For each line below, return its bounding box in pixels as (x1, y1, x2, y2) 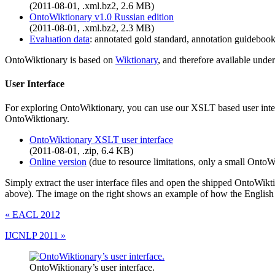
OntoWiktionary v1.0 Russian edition (29, 11, 174, 22)
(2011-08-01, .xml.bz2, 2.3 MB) (29, 22, 154, 33)
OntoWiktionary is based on (5, 54, 115, 65)
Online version (29, 157, 87, 168)
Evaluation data (29, 33, 90, 44)
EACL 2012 (10, 209, 60, 220)
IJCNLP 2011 (5, 230, 61, 241)
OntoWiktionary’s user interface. (29, 262, 155, 273)
